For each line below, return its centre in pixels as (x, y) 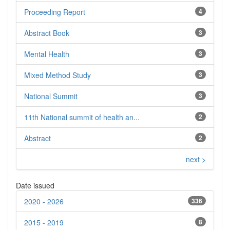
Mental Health (47, 54)
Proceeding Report (55, 12)
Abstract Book (47, 33)
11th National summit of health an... (82, 117)
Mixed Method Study (57, 75)
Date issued (35, 185)
